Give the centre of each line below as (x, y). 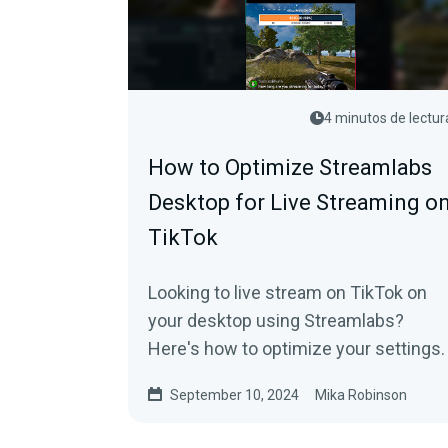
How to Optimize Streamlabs (290, 167)
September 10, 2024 (234, 395)
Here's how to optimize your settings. (296, 348)
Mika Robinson (361, 395)
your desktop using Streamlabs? (276, 320)
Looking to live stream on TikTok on (287, 292)
